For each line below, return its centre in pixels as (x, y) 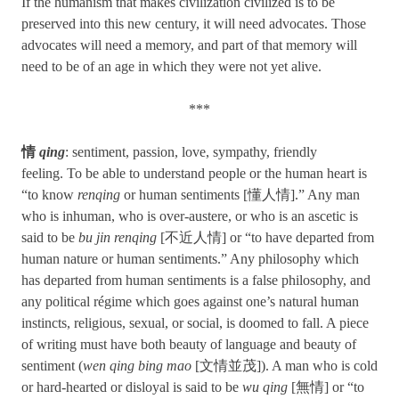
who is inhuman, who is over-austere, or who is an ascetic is (190, 216)
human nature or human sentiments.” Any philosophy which (190, 259)
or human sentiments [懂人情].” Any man (240, 195)
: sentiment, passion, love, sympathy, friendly (191, 152)
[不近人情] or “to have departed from (265, 238)
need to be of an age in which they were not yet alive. (171, 67)
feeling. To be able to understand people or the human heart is (194, 174)
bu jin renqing (118, 238)
